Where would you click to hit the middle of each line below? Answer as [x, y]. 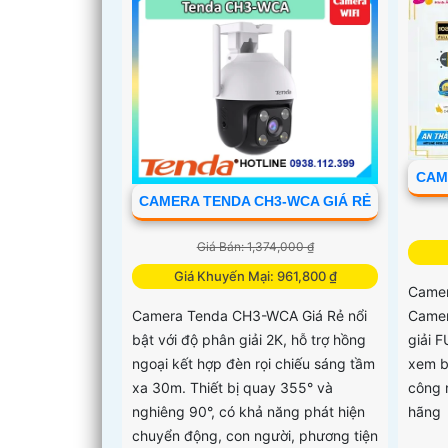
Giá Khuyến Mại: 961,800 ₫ [255, 276]
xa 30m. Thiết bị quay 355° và [232, 388]
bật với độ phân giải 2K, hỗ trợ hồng [249, 340]
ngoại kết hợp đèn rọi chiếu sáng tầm [253, 364]
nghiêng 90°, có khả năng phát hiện [248, 412]
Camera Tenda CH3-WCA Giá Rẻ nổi [249, 316]
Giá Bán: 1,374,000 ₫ [255, 247]
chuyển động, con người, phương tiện [255, 436]
